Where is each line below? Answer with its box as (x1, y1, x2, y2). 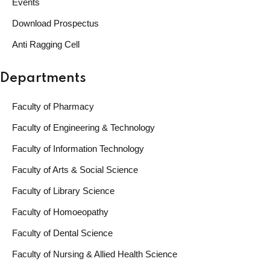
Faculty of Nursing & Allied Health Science (12, 248, 177, 259)
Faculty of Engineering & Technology (12, 122, 155, 133)
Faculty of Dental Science (12, 227, 113, 238)
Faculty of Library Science (12, 185, 115, 196)
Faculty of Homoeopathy (12, 206, 108, 217)
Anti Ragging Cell (12, 39, 80, 49)
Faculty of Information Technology (12, 143, 144, 154)
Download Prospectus (12, 17, 99, 28)
